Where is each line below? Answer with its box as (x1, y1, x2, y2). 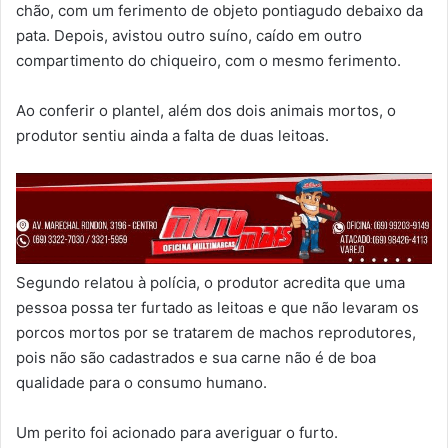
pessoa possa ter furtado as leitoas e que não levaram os (16, 297, 419, 317)
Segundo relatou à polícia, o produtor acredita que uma (16, 272, 405, 292)
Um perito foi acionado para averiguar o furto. (16, 422, 338, 442)
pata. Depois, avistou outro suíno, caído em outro (16, 26, 362, 45)
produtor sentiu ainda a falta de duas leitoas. (16, 126, 329, 145)
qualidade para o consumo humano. (16, 372, 267, 392)
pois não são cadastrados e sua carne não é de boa (16, 347, 376, 367)
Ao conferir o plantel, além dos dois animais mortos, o (16, 101, 396, 120)
